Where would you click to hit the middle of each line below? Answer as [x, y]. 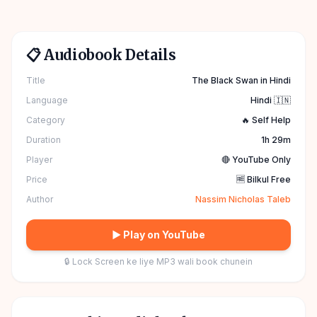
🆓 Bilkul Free [264, 179]
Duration [44, 140]
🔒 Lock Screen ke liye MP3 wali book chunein [158, 261]
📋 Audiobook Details [101, 55]
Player [39, 160]
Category [46, 120]
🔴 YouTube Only [256, 160]
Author [40, 199]
